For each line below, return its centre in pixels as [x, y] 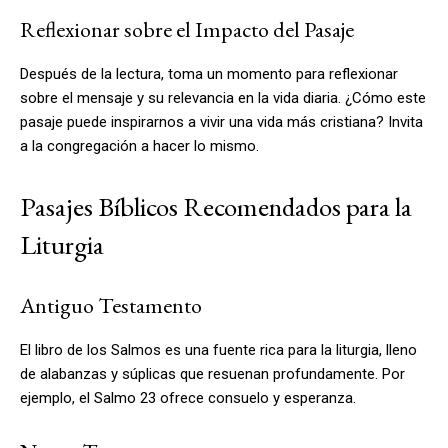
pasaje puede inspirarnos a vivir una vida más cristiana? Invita [221, 121]
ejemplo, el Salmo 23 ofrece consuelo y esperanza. [188, 397]
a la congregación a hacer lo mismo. [139, 145]
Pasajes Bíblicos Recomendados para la [216, 206]
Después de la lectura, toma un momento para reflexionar [209, 73]
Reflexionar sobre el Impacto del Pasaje [187, 29]
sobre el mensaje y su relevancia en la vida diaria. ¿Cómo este [223, 97]
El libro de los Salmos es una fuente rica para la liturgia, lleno [218, 349]
